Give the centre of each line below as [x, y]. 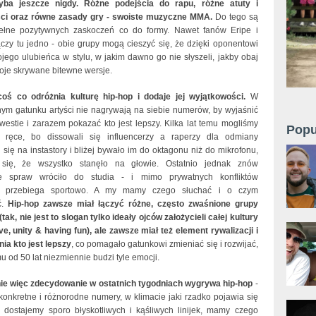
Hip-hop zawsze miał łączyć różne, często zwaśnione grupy [133, 203]
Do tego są [235, 17]
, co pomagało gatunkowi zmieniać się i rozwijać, [165, 244]
